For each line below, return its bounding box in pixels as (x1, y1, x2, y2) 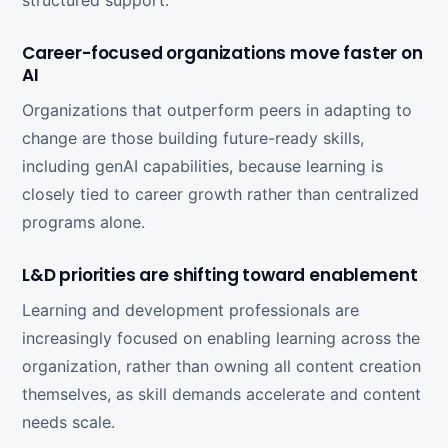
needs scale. (22, 412, 115, 432)
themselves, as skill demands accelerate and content (22, 384, 421, 404)
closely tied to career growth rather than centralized (22, 184, 419, 204)
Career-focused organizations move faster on (22, 41, 423, 65)
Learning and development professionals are (22, 300, 359, 320)
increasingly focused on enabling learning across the (22, 328, 420, 348)
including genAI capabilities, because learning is (22, 156, 383, 176)
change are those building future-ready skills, (22, 128, 364, 148)
